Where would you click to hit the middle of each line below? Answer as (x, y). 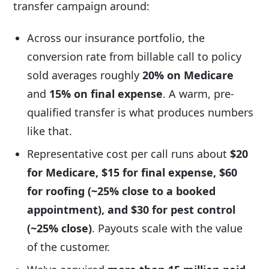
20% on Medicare (188, 75)
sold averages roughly (85, 75)
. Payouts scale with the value (168, 228)
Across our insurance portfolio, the (116, 38)
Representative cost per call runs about (129, 154)
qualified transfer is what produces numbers (141, 113)
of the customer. (69, 247)
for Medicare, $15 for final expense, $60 (132, 173)
